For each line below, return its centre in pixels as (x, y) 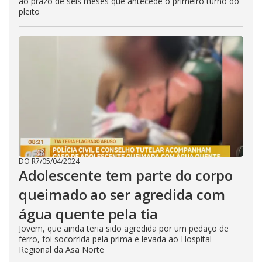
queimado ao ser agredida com (122, 194)
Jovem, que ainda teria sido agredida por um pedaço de (124, 228)
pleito (29, 11)
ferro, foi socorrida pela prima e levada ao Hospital (115, 239)
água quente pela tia (89, 214)
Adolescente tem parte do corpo (126, 175)
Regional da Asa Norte (61, 249)
